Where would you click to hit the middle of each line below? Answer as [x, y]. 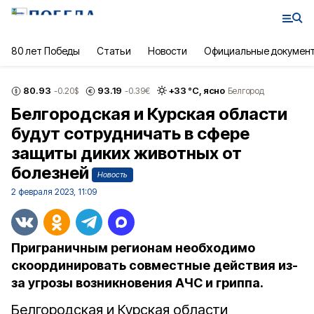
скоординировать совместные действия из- [155, 265]
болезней [50, 173]
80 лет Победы [46, 51]
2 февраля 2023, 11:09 [54, 192]
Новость [112, 175]
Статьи [114, 51]
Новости [167, 51]
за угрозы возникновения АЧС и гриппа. [137, 283]
